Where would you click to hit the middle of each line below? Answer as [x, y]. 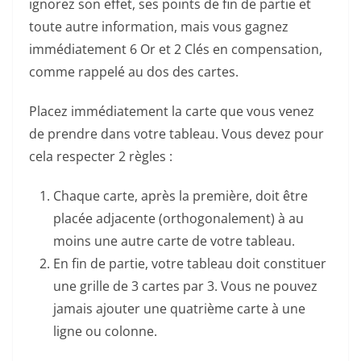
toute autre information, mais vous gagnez [159, 26]
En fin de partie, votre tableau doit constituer [190, 263]
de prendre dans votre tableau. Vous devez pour [176, 133]
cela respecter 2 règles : [102, 156]
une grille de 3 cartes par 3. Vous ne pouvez [185, 286]
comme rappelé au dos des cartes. [134, 71]
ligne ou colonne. [105, 331]
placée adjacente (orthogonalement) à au [178, 218]
